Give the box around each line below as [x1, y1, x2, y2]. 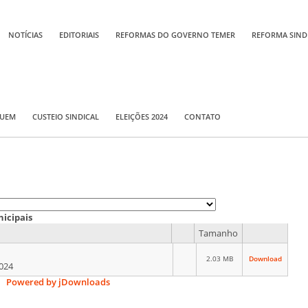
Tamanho [199, 226, 238, 239]
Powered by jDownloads [5, 275, 110, 288]
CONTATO [184, 111, 221, 122]
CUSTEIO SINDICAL [32, 111, 99, 122]
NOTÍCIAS [8, 29, 43, 40]
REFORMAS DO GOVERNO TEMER [115, 29, 235, 40]
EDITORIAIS [59, 29, 99, 40]
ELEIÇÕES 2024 [115, 111, 168, 122]
